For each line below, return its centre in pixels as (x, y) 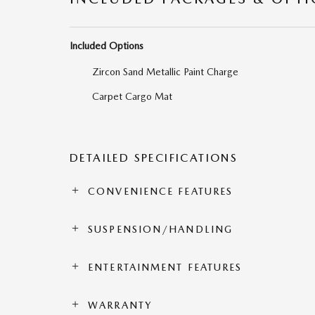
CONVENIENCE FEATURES (161, 191)
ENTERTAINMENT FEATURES (165, 267)
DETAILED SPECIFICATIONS (154, 158)
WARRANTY (120, 305)
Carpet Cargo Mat (132, 96)
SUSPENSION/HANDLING (161, 229)
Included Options (107, 46)
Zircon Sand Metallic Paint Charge (165, 72)
